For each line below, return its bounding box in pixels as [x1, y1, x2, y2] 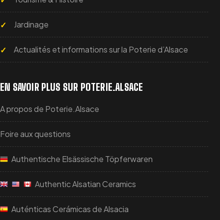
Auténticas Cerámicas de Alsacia [10, 204, 129, 215]
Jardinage [14, 19, 49, 30]
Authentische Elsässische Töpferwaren [10, 154, 153, 165]
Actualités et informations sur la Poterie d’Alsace [14, 44, 188, 55]
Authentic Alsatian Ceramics [33, 179, 136, 190]
